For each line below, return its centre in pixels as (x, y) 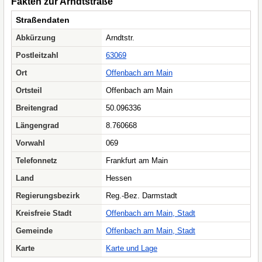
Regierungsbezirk (48, 196)
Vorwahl (30, 143)
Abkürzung (36, 38)
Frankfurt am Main (137, 161)
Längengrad (37, 125)
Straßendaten (43, 20)
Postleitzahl (37, 55)
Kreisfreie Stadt (44, 213)
